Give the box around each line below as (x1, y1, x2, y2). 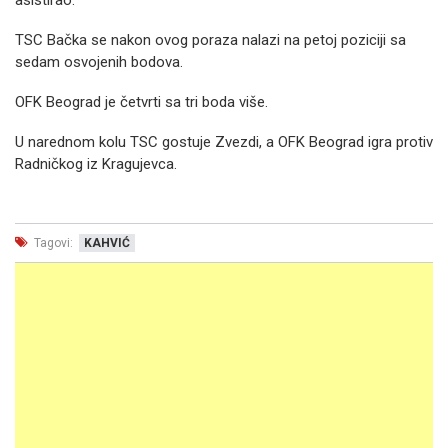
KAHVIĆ (84, 236, 130, 251)
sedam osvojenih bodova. (15, 53, 183, 72)
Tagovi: (31, 236, 73, 251)
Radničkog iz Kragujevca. (15, 155, 177, 174)
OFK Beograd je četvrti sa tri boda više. (15, 93, 268, 112)
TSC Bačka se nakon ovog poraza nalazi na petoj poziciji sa (15, 31, 406, 50)
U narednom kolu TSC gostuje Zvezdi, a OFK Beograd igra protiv (15, 133, 433, 152)
